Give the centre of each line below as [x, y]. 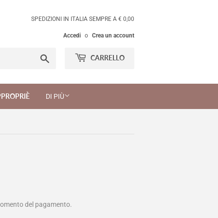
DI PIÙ [55, 96]
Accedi [72, 36]
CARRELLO [107, 58]
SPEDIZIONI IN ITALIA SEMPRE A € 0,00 [83, 19]
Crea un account [113, 36]
